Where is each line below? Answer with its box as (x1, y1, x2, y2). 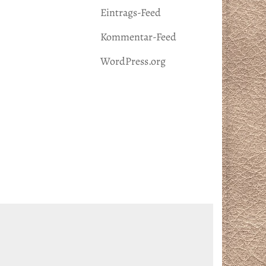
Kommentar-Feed (100, 30, 177, 44)
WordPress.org (100, 54, 166, 68)
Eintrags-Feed (100, 5, 161, 20)
